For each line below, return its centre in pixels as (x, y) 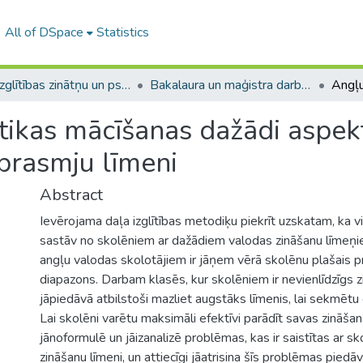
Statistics (122, 32)
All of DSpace (44, 32)
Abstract (71, 195)
